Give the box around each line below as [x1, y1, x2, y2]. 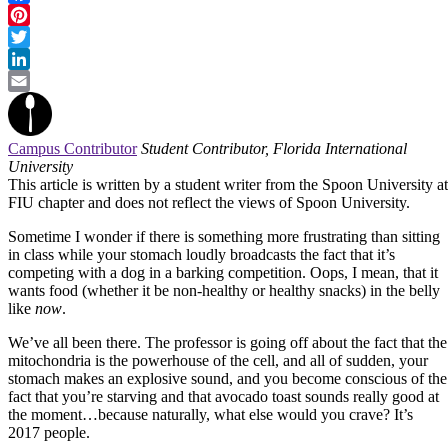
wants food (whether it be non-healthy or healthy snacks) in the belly [8, 281, 440, 299]
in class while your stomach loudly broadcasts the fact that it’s [8, 245, 395, 263]
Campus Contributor [8, 139, 137, 157]
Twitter [8, 49, 53, 67]
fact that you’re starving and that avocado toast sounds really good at [8, 387, 439, 405]
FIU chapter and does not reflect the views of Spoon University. [8, 193, 410, 211]
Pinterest [8, 27, 62, 45]
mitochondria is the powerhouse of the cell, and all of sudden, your [8, 351, 428, 369]
